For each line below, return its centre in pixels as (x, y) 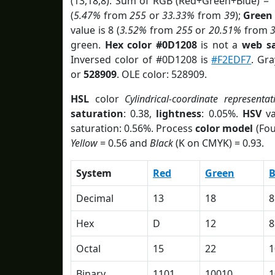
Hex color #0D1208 (151, 45)
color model (224, 128)
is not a (219, 45)
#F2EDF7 (231, 60)
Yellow (84, 143)
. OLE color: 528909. (162, 74)
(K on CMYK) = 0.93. (219, 143)
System (94, 173)
